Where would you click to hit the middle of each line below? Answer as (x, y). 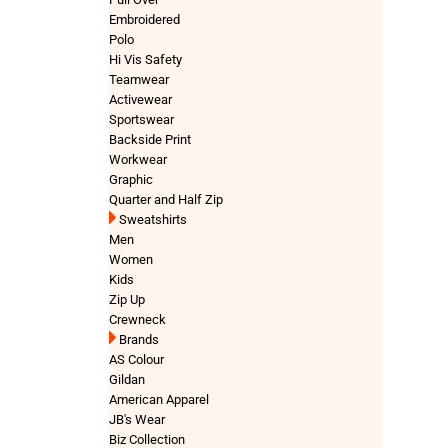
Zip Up (127, 299)
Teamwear (139, 79)
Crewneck (138, 319)
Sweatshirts (153, 219)
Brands (139, 339)
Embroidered (145, 19)
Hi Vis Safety (146, 59)
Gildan (127, 379)
